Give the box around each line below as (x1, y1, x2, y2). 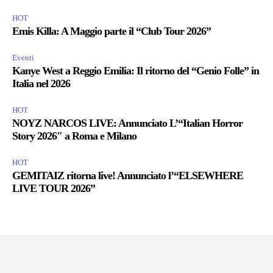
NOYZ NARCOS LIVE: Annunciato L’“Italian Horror (12, 116, 243, 129)
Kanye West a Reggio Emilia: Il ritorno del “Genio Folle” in (12, 64, 259, 77)
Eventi (12, 52, 34, 62)
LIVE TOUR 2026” (12, 182, 95, 194)
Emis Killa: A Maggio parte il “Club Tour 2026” (12, 24, 211, 37)
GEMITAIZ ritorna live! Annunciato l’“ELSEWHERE (12, 169, 243, 182)
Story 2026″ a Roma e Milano (12, 129, 136, 142)
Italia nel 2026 (12, 77, 70, 90)
